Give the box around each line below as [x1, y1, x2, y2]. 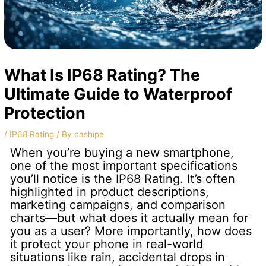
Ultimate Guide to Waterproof [4, 84, 233, 104]
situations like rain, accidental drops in [10, 249, 226, 264]
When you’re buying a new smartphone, [10, 145, 235, 160]
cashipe [74, 129, 104, 139]
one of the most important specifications [10, 158, 238, 173]
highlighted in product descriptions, [10, 184, 210, 199]
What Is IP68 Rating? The [4, 65, 201, 85]
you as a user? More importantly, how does [10, 223, 252, 238]
